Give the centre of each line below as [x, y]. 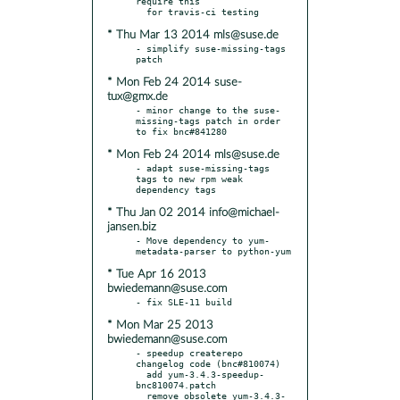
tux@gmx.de [137, 96]
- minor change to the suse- [208, 109]
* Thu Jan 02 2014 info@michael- [193, 212]
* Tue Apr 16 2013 [157, 274]
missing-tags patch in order [208, 120]
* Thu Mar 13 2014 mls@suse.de [193, 35]
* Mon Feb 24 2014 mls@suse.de [193, 154]
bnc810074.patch [176, 384]
